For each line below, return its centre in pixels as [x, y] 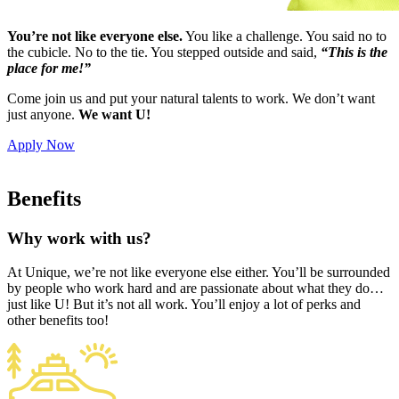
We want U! [114, 114]
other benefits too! [58, 321]
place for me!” [49, 68]
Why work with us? [79, 238]
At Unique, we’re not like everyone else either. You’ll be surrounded [199, 273]
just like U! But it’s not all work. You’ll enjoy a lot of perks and [184, 305]
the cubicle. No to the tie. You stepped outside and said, [164, 52]
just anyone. [43, 114]
